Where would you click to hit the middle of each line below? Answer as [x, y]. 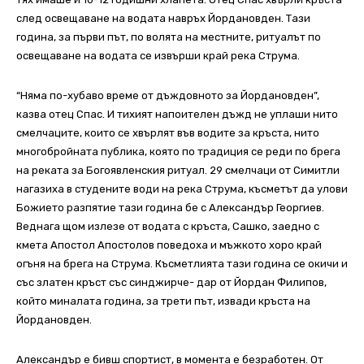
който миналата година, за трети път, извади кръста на [163, 301]
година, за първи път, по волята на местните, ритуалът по [169, 37]
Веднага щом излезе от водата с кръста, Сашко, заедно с [168, 227]
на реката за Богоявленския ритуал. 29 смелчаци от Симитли [178, 171]
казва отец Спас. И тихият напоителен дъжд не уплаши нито [177, 115]
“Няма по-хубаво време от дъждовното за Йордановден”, [168, 96]
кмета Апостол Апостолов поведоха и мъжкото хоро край [169, 245]
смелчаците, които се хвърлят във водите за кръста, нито [168, 133]
